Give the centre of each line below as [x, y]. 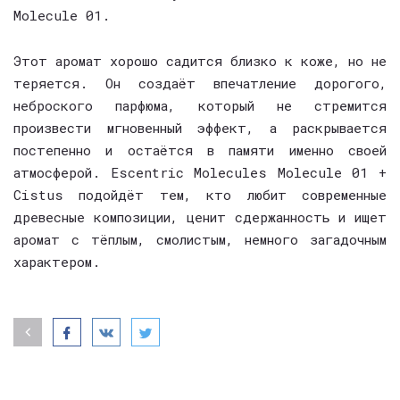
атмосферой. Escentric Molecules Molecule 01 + [200, 172]
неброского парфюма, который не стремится [200, 105]
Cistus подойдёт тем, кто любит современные [200, 195]
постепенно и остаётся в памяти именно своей [200, 150]
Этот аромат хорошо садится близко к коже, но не [200, 61]
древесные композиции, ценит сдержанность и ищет [200, 217]
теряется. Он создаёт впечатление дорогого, [200, 83]
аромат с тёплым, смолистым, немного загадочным [200, 239]
